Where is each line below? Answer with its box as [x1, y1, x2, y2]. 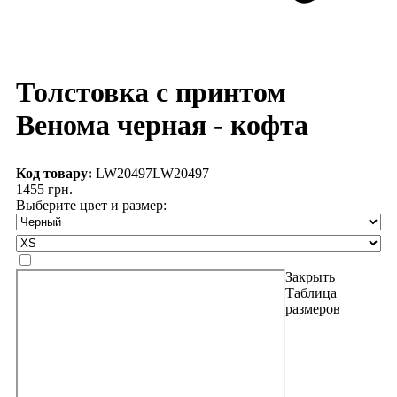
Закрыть [285, 269, 335, 284]
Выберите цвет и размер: [16, 197, 167, 213]
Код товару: [16, 165, 92, 181]
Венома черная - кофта [16, 109, 308, 141]
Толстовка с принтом [16, 76, 286, 108]
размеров [285, 300, 340, 316]
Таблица [285, 284, 337, 300]
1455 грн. [16, 181, 73, 197]
